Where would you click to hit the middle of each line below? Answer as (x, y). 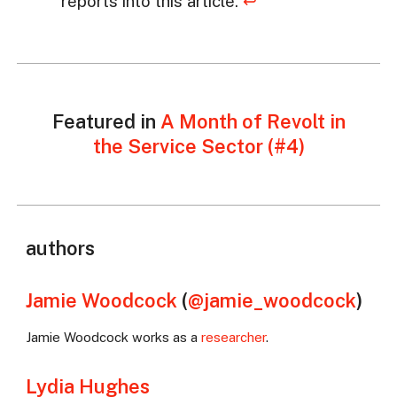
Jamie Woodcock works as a (113, 338)
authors (60, 249)
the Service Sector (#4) (198, 147)
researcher (233, 338)
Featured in (106, 122)
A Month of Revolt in (253, 122)
